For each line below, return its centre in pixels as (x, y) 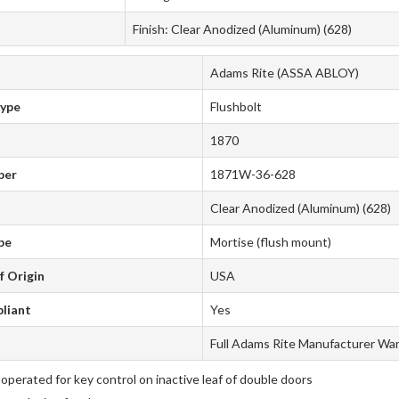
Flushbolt (236, 107)
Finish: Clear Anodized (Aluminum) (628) (243, 29)
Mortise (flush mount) (271, 242)
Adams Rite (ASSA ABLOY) (285, 73)
